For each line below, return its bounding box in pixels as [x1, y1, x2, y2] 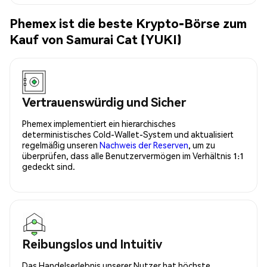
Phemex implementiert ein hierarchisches [22, 117, 176, 129]
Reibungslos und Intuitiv [22, 235, 162, 252]
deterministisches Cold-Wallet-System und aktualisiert [22, 128, 234, 139]
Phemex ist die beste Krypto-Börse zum [10, 15, 247, 32]
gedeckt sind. [22, 160, 75, 172]
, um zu [188, 139, 215, 150]
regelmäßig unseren [22, 139, 100, 150]
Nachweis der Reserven [100, 139, 188, 150]
